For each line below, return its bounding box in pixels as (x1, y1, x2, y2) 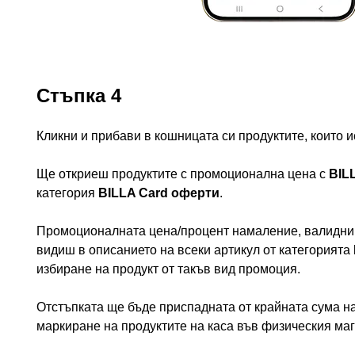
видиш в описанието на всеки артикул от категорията (36, 243, 353, 258)
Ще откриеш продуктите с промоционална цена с (36, 167, 329, 181)
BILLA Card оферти (98, 186, 219, 200)
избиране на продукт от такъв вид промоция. (36, 262, 300, 277)
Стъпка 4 (36, 85, 121, 107)
